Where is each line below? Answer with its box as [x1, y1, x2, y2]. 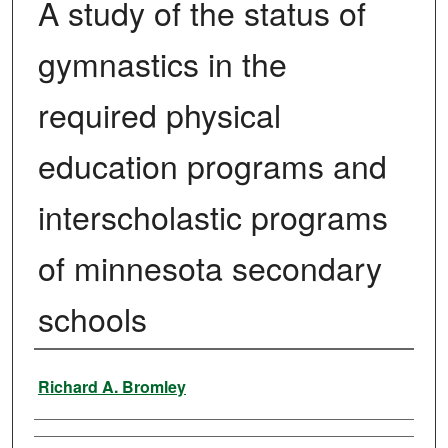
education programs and [37, 142, 387, 189]
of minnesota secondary [37, 244, 382, 291]
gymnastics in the [37, 40, 287, 87]
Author [33, 358, 92, 395]
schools [37, 295, 147, 342]
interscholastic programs [37, 193, 388, 240]
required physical [37, 91, 281, 138]
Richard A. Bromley [37, 375, 186, 399]
